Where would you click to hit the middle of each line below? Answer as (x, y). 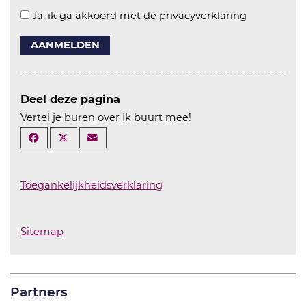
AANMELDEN (65, 45)
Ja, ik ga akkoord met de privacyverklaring (139, 16)
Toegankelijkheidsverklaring (92, 185)
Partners (39, 292)
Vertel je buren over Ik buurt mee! (106, 117)
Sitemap (42, 232)
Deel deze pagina (70, 99)
